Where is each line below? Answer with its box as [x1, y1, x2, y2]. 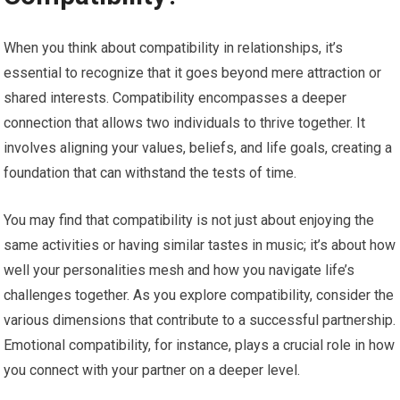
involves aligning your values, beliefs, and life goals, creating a [4, 138, 393, 156]
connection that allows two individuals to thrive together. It [4, 113, 366, 131]
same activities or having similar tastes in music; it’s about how [4, 236, 396, 254]
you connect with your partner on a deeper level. [4, 361, 301, 379]
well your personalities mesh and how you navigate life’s [4, 261, 355, 279]
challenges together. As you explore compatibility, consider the [4, 286, 395, 304]
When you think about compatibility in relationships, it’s [4, 38, 344, 56]
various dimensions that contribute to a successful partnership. [4, 311, 396, 329]
